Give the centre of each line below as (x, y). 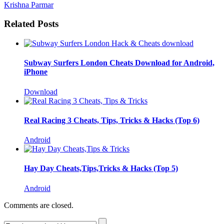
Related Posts (31, 24)
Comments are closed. (39, 205)
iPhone (36, 72)
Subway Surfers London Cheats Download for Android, (119, 63)
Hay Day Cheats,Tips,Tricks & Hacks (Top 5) (101, 168)
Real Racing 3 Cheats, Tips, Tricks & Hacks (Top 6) (112, 120)
